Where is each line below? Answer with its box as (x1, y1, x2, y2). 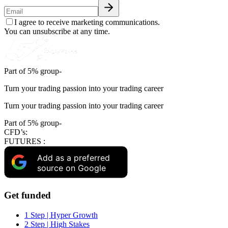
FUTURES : (4, 137, 45, 146)
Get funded (4, 190, 51, 201)
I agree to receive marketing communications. (14, 18, 160, 27)
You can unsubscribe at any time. (4, 27, 110, 36)
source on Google (37, 162, 106, 173)
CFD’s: (4, 128, 27, 137)
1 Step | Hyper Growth (24, 210, 98, 219)
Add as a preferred (37, 153, 110, 163)
